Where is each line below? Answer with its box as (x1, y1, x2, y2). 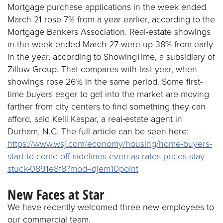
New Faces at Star (7, 185, 104, 204)
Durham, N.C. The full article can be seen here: (7, 125, 189, 138)
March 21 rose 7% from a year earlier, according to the (7, 13, 215, 26)
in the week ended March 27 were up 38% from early (7, 38, 213, 51)
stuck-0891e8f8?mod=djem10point (7, 162, 138, 175)
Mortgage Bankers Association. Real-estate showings (7, 25, 211, 38)
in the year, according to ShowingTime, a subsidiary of (7, 50, 215, 63)
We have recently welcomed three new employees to (7, 201, 214, 214)
